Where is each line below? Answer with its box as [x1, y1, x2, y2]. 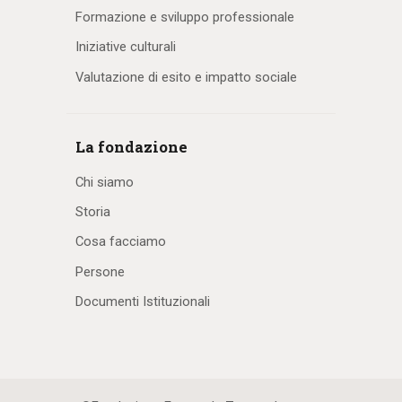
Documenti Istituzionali [75, 293, 210, 310]
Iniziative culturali [75, 39, 176, 56]
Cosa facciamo [75, 233, 166, 250]
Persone [75, 263, 125, 280]
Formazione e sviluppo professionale [75, 8, 294, 25]
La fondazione [75, 135, 188, 157]
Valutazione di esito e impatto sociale [75, 68, 297, 85]
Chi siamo [75, 173, 134, 190]
